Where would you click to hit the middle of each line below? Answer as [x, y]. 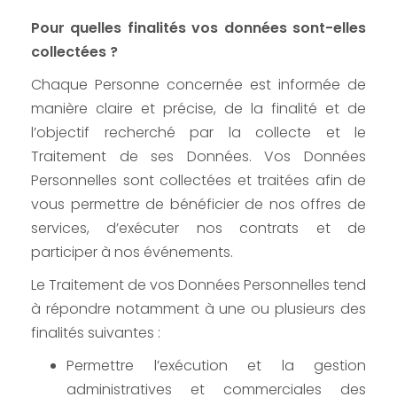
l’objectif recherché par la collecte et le [198, 133]
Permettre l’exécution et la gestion [216, 366]
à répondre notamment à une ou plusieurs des [198, 309]
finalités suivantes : [97, 333]
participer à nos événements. [132, 253]
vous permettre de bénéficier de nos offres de [198, 205]
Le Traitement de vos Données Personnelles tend [198, 285]
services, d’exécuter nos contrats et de [198, 229]
